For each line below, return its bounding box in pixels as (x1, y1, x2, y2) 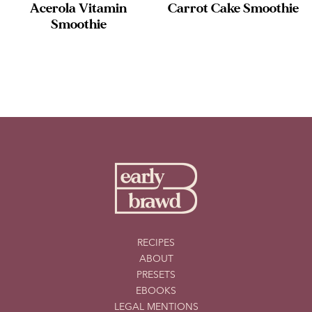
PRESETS (136, 270, 175, 281)
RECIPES (137, 238, 175, 249)
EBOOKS (136, 286, 176, 297)
